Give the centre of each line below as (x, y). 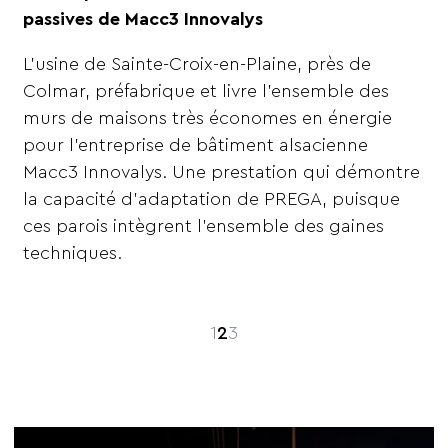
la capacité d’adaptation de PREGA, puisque (212, 199)
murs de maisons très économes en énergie (208, 118)
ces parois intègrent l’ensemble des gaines (204, 226)
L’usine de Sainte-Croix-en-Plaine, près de (197, 64)
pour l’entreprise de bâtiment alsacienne (196, 145)
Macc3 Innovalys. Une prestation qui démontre (222, 172)
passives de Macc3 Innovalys (143, 19)
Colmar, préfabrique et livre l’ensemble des (206, 91)
